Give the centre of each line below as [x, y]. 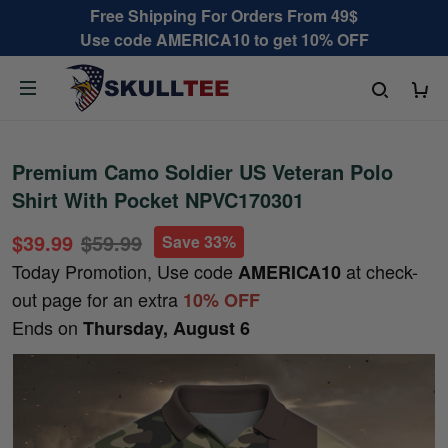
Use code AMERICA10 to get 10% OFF [224, 39]
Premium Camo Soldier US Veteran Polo [202, 171]
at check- [379, 271]
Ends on [47, 327]
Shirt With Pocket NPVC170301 [158, 199]
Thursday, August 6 [166, 328]
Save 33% [199, 241]
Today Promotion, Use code [125, 271]
